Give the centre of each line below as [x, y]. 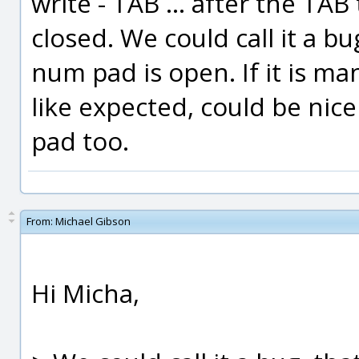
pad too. [80, 141]
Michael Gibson [93, 221]
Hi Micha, [85, 293]
